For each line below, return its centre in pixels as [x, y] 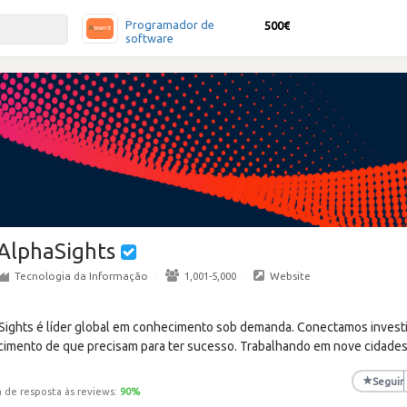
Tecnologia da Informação [81, 276]
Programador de [170, 25]
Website [290, 276]
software [149, 38]
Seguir [387, 381]
